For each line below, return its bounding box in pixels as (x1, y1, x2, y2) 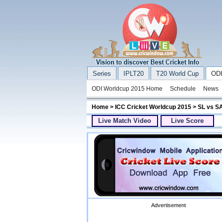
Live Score (170, 117, 204, 124)
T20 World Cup (156, 70, 199, 77)
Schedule (169, 85, 196, 92)
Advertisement (151, 202, 186, 208)
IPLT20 (123, 70, 144, 77)
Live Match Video (98, 117, 151, 124)
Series (92, 70, 111, 77)
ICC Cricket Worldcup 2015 (113, 104, 193, 111)
